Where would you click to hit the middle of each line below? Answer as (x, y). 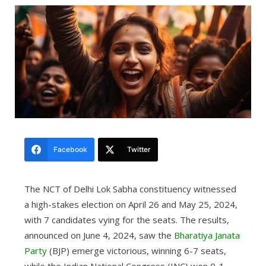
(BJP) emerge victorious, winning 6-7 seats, (136, 250)
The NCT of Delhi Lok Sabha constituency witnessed (130, 189)
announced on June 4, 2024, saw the (99, 235)
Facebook (70, 150)
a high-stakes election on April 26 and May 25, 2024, (131, 204)
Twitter (139, 150)
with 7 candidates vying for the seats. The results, (126, 219)
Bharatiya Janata (207, 235)
